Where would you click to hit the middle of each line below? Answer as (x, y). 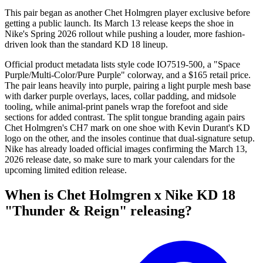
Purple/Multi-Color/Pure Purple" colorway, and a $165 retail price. (128, 75)
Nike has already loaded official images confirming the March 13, (126, 149)
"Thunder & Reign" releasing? (98, 211)
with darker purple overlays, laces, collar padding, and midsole (120, 96)
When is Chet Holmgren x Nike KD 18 (120, 195)
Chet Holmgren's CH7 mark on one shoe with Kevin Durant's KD (127, 128)
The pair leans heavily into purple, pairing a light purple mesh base (128, 86)
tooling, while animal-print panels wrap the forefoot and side (116, 107)
